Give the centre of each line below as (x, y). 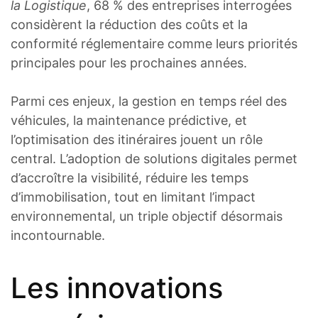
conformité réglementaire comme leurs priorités (154, 44)
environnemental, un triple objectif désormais (147, 216)
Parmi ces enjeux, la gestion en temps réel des (149, 102)
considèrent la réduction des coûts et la (129, 25)
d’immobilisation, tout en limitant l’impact (133, 197)
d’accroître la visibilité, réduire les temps (130, 178)
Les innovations (117, 287)
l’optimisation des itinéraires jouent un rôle (137, 140)
